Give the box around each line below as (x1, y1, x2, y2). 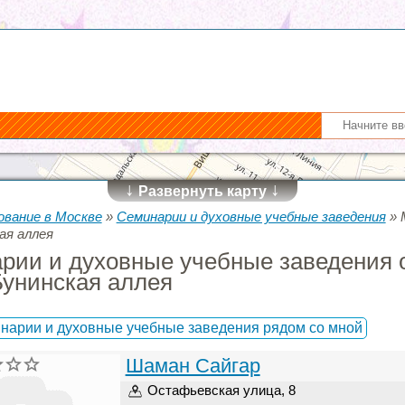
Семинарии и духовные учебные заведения (116, 209, 386, 224)
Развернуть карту (135, 184, 270, 199)
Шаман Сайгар (125, 354, 260, 377)
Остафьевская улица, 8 (146, 382, 296, 398)
